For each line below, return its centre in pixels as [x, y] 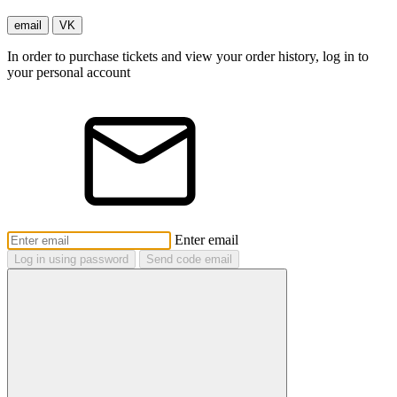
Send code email [189, 260]
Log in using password [71, 260]
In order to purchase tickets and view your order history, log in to [188, 57]
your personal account [69, 73]
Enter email [206, 240]
